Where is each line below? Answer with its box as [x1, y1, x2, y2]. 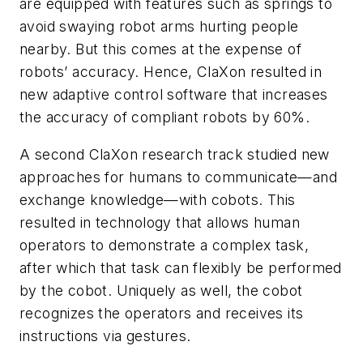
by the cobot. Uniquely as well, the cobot [19, 281, 303, 299]
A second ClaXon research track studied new [19, 145, 330, 163]
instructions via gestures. [19, 327, 191, 344]
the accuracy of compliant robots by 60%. [19, 109, 310, 126]
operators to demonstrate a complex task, [19, 236, 309, 254]
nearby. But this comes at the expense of [19, 41, 301, 58]
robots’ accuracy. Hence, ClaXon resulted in [19, 63, 322, 81]
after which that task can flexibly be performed [19, 258, 342, 276]
